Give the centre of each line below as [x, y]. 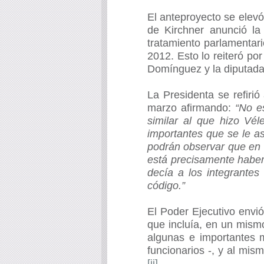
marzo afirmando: [191, 108]
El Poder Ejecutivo [193, 212]
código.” [166, 186]
